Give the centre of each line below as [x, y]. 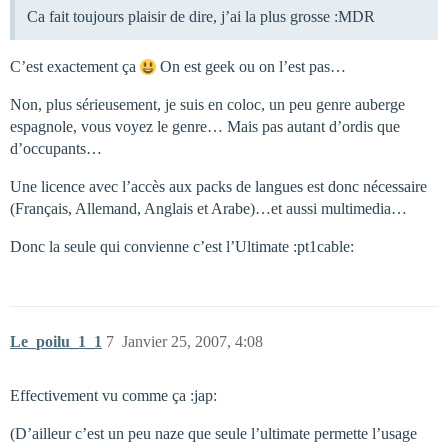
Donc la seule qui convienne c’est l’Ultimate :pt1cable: [182, 247]
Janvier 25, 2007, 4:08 [192, 342]
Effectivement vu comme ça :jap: [113, 396]
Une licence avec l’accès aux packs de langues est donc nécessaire [218, 187]
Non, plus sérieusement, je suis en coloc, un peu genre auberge [207, 105]
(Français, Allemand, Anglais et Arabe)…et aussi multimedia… [208, 209]
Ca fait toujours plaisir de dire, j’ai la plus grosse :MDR [201, 17]
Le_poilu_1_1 [56, 342]
